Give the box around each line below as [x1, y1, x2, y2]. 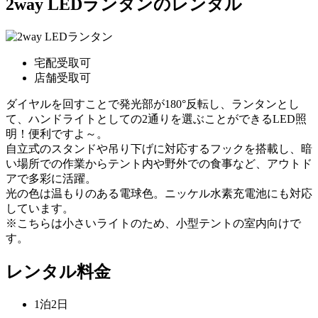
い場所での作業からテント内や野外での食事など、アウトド [6, 157, 312, 170]
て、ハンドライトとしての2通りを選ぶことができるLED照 [6, 112, 307, 125]
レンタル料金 [6, 262, 111, 281]
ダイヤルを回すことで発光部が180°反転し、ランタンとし [6, 97, 300, 110]
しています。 [6, 202, 74, 214]
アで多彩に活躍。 [6, 172, 97, 185]
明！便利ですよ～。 [6, 127, 108, 140]
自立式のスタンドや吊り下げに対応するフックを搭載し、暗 [6, 142, 312, 155]
